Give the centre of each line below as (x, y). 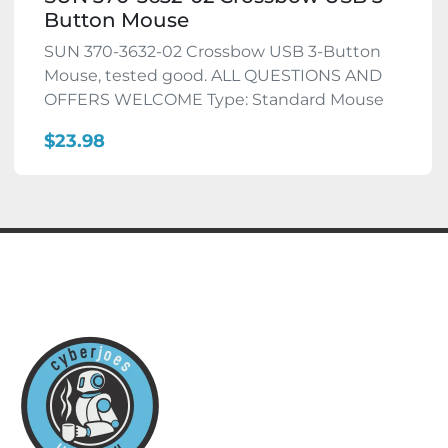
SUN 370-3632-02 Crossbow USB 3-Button (212, 52)
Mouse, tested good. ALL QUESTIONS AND (213, 76)
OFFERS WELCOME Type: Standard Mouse (214, 100)
